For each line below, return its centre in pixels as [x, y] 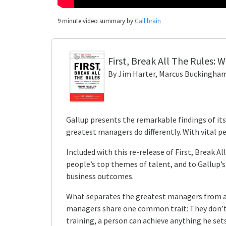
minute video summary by [98, 20]
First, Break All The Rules [160, 61]
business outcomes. [100, 176]
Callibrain [148, 20]
